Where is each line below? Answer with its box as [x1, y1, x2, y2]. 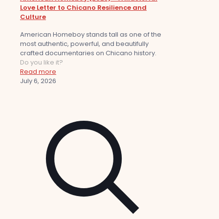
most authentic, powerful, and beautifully [20, 39, 149, 49]
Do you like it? [20, 58, 63, 67]
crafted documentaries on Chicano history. [20, 48, 156, 58]
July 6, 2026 [20, 76, 56, 86]
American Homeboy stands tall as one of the [20, 30, 161, 40]
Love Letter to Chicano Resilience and [20, 2, 147, 12]
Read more [20, 67, 56, 77]
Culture [20, 12, 46, 22]
